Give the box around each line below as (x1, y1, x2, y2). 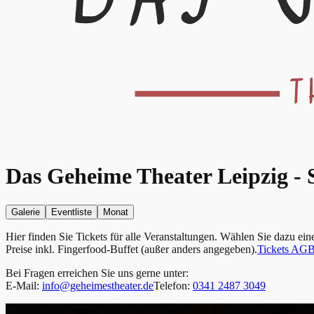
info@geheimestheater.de (42, 279, 153, 292)
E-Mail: (6, 279, 42, 292)
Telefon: (153, 279, 193, 292)
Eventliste (51, 206, 92, 217)
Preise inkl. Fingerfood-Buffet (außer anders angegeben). (6, 243, 257, 255)
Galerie (11, 206, 40, 217)
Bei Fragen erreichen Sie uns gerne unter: (6, 266, 189, 279)
